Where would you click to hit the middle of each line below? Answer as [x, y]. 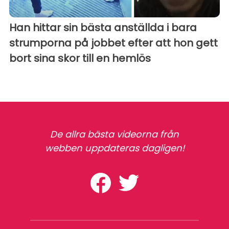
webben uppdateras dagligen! [114, 148]
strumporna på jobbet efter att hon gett [113, 43]
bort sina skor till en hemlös [80, 58]
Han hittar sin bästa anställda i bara [103, 27]
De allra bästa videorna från [114, 134]
